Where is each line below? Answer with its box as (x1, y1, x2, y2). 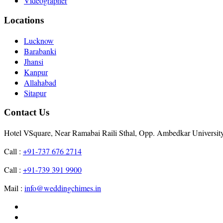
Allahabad (24, 77, 56, 88)
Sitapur (24, 87, 46, 98)
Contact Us (4, 107, 49, 118)
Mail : (4, 183, 24, 194)
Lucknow (24, 35, 54, 46)
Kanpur (24, 66, 48, 77)
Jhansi (24, 56, 43, 67)
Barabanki (24, 45, 56, 56)
